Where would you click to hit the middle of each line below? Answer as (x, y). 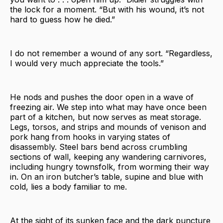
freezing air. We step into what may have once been (108, 107)
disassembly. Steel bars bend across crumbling (99, 147)
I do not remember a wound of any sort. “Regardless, (111, 53)
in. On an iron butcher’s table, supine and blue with (107, 176)
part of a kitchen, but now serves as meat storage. (106, 117)
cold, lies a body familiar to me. (68, 186)
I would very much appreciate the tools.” (87, 63)
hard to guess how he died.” (62, 19)
